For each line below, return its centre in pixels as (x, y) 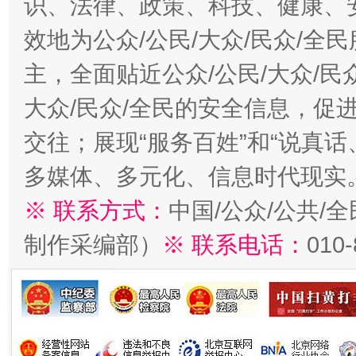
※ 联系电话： (234, 245)
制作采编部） (93, 245)
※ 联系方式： (96, 211)
